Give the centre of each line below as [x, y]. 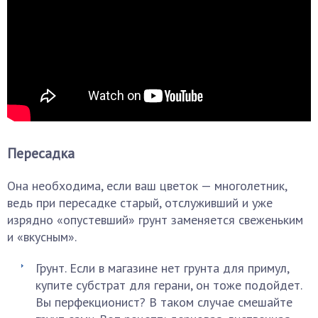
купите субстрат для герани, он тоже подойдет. [169, 285]
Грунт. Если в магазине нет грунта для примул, [162, 268]
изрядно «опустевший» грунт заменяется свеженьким [155, 220]
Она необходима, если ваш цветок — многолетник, [147, 186]
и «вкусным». [42, 237]
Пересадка [41, 153]
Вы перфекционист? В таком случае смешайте [164, 302]
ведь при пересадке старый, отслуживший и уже [140, 203]
